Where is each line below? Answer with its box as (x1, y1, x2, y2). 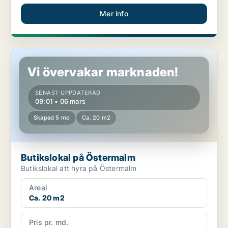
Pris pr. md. (29, 218, 69, 227)
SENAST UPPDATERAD (35, 89, 101, 97)
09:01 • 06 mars (35, 97, 85, 106)
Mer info (100, 9, 128, 18)
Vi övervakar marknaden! (27, 65, 179, 80)
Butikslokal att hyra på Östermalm (21, 164, 137, 173)
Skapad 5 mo (34, 114, 70, 122)
